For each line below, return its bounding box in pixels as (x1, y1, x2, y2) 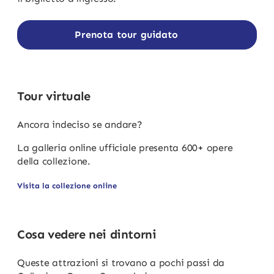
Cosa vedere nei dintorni (17, 227, 157, 242)
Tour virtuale (17, 89, 91, 104)
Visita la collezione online (17, 181, 117, 191)
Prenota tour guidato (75, 29, 179, 41)
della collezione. (17, 155, 91, 168)
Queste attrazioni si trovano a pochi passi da (17, 257, 225, 269)
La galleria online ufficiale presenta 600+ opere (17, 142, 233, 154)
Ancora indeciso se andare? (17, 119, 143, 131)
